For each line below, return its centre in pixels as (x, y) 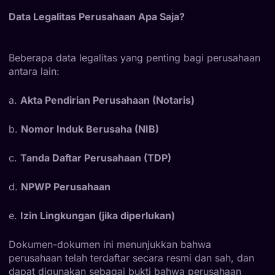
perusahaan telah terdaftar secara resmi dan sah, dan (131, 258)
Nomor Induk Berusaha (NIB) (90, 129)
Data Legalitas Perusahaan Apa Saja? (97, 16)
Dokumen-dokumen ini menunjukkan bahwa (110, 244)
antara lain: (34, 71)
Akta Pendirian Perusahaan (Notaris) (107, 100)
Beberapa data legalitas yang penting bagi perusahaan (134, 57)
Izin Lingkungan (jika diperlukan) (98, 215)
